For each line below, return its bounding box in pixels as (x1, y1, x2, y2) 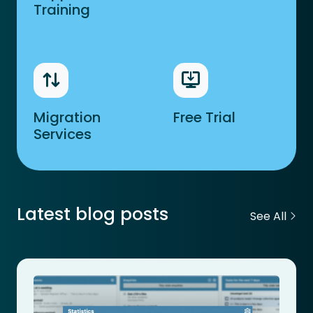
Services (34, 124, 92, 144)
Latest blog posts (17, 201, 168, 226)
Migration (34, 107, 101, 127)
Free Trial (173, 107, 235, 127)
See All (250, 208, 289, 224)
